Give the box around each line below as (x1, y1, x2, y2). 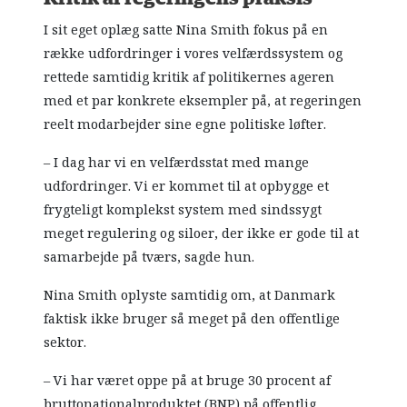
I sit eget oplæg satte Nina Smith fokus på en (44, 19, 329, 40)
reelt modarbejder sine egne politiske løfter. (44, 114, 327, 134)
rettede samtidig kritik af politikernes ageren (44, 66, 335, 87)
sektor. (44, 332, 87, 352)
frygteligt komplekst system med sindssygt (44, 199, 323, 220)
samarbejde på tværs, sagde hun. (44, 246, 255, 267)
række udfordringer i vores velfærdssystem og (44, 43, 343, 64)
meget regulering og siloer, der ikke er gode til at (44, 223, 360, 243)
